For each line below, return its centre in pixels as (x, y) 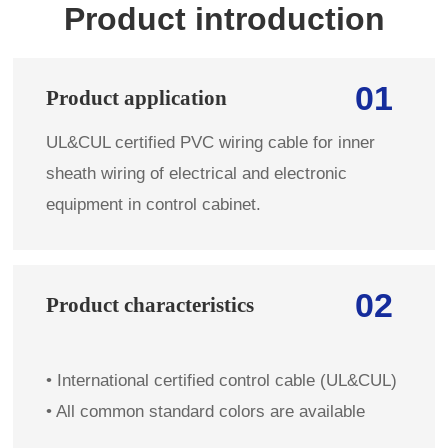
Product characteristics (150, 305)
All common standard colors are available (211, 412)
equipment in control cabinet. (154, 205)
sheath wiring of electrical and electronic (197, 174)
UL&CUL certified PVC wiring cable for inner (211, 143)
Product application (137, 98)
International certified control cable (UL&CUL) (227, 381)
